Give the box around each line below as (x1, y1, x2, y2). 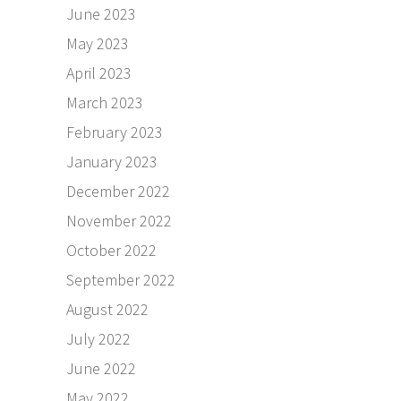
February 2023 (66, 122, 163, 143)
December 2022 (66, 181, 170, 202)
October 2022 (66, 240, 157, 261)
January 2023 (66, 151, 158, 173)
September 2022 (66, 269, 175, 291)
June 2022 (66, 358, 136, 380)
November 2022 (66, 210, 172, 232)
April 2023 (66, 63, 132, 84)
